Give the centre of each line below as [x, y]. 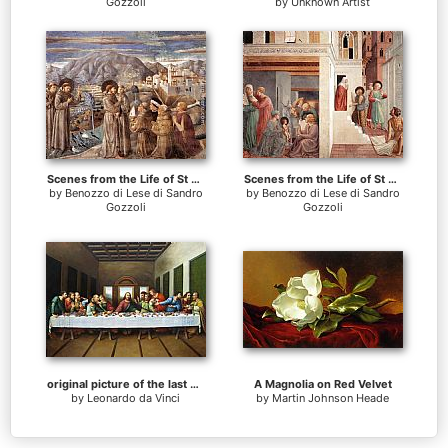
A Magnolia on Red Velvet [322, 383]
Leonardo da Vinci [133, 397]
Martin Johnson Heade [330, 397]
